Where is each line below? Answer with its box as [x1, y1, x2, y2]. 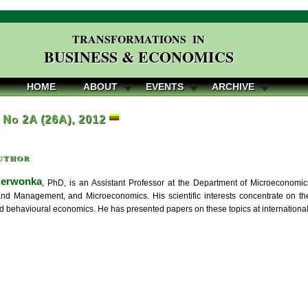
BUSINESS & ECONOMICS [43, 45, 234, 68]
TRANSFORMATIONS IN [72, 31, 206, 47]
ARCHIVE [212, 81, 254, 92]
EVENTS [146, 81, 184, 92]
